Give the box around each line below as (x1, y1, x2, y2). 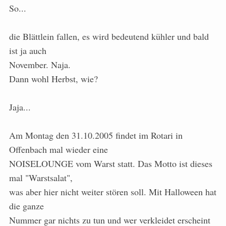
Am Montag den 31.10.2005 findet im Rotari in (9, 129, 183, 142)
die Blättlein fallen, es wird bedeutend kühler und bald (9, 30, 209, 43)
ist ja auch (9, 44, 46, 57)
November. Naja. (9, 59, 71, 71)
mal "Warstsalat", (9, 172, 73, 184)
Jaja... (9, 101, 31, 114)
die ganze (9, 200, 44, 212)
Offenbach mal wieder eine (9, 143, 108, 156)
